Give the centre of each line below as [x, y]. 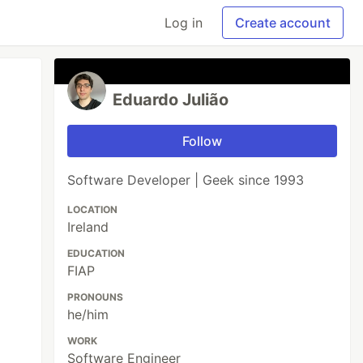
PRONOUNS [96, 297]
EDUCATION [96, 253]
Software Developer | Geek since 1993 [186, 180]
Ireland [88, 227]
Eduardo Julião [171, 100]
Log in [184, 23]
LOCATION [93, 209]
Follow [203, 141]
